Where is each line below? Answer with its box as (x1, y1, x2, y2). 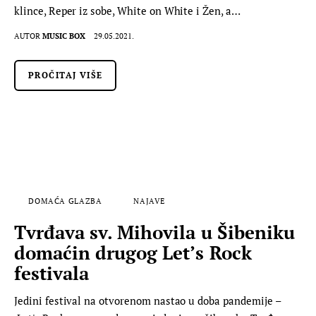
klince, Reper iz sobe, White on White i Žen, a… (14, 4, 241, 18)
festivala (14, 261, 90, 286)
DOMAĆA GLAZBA (28, 195, 102, 206)
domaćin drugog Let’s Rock (14, 241, 252, 265)
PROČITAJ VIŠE (28, 70, 103, 81)
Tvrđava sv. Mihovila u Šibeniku (14, 220, 295, 245)
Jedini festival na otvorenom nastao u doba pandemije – (14, 293, 281, 308)
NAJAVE (133, 195, 165, 206)
